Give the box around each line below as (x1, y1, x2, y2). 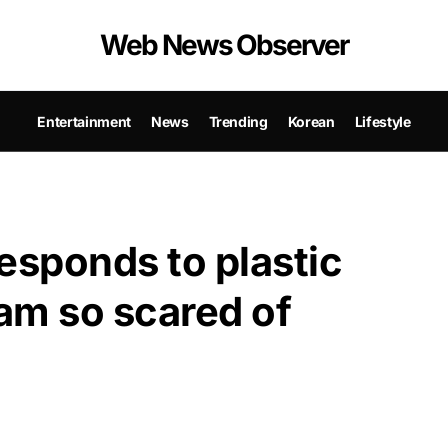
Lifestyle (354, 112, 411, 130)
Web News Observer (100, 28, 348, 62)
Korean (287, 112, 335, 130)
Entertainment (37, 112, 131, 130)
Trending (208, 112, 268, 130)
